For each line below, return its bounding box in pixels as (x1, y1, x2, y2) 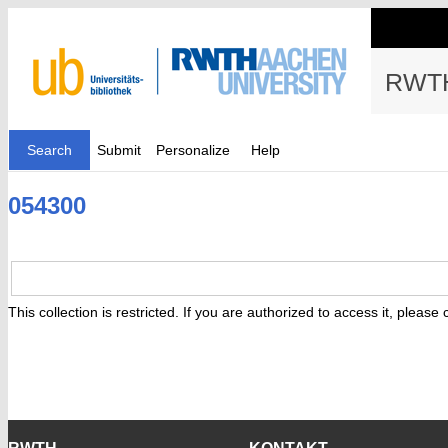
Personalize (156, 142, 230, 158)
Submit (97, 142, 141, 158)
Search (27, 142, 72, 158)
